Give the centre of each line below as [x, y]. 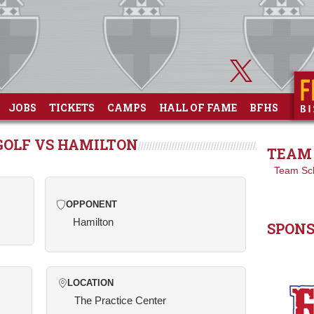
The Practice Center [120, 300]
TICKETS [72, 108]
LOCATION [90, 283]
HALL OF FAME [198, 108]
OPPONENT [91, 205]
